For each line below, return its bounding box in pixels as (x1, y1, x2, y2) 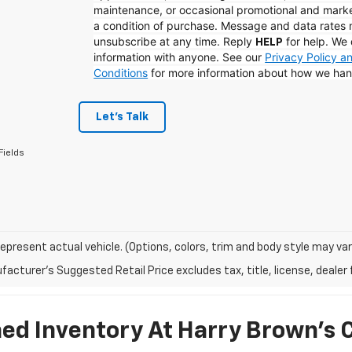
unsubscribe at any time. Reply (93, 35, 256, 48)
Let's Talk (95, 112, 148, 123)
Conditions (93, 66, 148, 79)
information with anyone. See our (93, 50, 266, 64)
